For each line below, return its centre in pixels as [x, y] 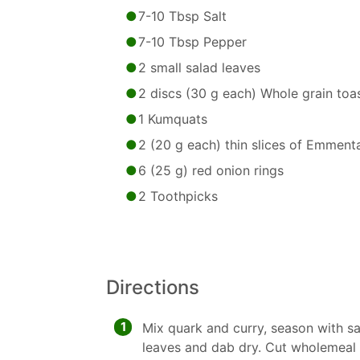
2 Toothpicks [178, 196]
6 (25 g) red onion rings [211, 170]
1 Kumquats [173, 119]
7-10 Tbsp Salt [182, 16]
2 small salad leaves [199, 67]
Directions [153, 287]
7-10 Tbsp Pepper [192, 42]
